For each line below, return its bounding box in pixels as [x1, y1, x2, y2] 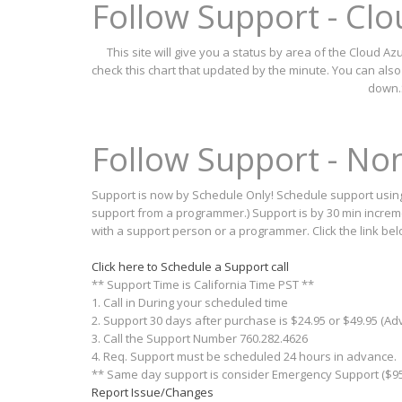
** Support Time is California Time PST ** [92, 276, 314, 293]
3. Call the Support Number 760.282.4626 [92, 330, 308, 346]
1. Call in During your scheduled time [92, 294, 288, 310]
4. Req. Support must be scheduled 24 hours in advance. [92, 348, 397, 364]
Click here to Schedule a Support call [92, 258, 289, 275]
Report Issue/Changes [92, 384, 214, 400]
